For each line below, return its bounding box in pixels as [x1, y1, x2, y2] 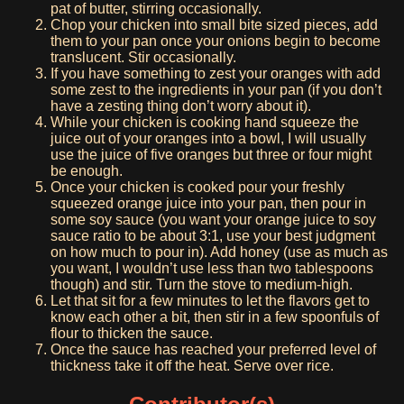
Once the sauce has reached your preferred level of [50, 342, 376, 358]
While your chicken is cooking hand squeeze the [50, 115, 359, 131]
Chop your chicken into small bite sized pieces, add [50, 17, 378, 33]
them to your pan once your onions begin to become [50, 33, 381, 50]
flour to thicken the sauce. [50, 326, 213, 342]
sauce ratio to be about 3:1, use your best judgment [50, 228, 375, 244]
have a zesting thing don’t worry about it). [50, 98, 311, 115]
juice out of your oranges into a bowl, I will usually [50, 131, 366, 147]
